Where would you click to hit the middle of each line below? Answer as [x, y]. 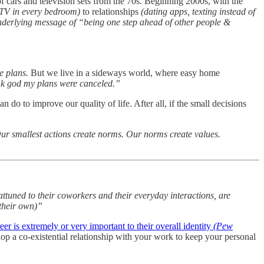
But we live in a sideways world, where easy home [124, 72]
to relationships [110, 11]
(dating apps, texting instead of [198, 11]
